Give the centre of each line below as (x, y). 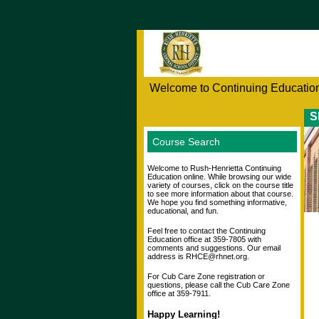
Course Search (186, 142)
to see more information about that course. (220, 194)
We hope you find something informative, (217, 203)
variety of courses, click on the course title (220, 185)
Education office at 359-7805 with (204, 240)
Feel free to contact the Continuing (206, 231)
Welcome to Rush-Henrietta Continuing (214, 168)
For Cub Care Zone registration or (206, 277)
